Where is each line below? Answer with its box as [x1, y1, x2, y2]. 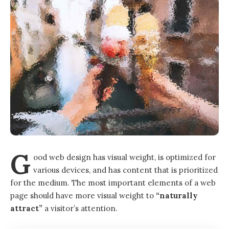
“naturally [156, 190, 198, 200]
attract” [10, 203, 42, 213]
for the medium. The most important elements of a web [10, 177, 216, 188]
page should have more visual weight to [10, 190, 156, 200]
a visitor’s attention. [42, 203, 118, 213]
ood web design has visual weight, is [33, 152, 166, 162]
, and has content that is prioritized [89, 165, 218, 175]
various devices [33, 165, 89, 175]
